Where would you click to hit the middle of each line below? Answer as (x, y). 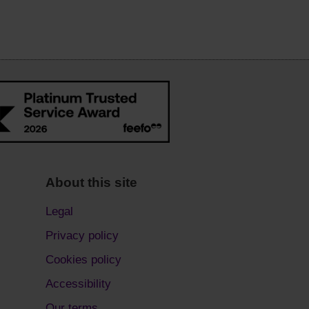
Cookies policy (83, 260)
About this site (91, 183)
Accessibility (78, 284)
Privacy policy (82, 236)
